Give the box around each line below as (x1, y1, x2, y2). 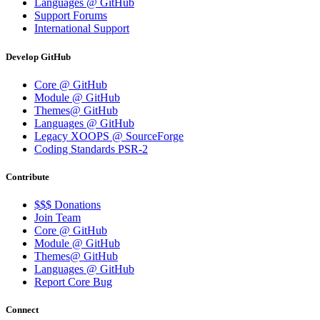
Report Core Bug (34, 276, 112, 289)
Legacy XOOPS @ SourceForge (34, 129, 184, 142)
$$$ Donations (34, 199, 101, 211)
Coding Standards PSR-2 (34, 142, 148, 155)
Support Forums (34, 9, 107, 22)
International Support (34, 22, 129, 35)
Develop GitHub (6, 51, 71, 62)
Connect (6, 304, 39, 316)
